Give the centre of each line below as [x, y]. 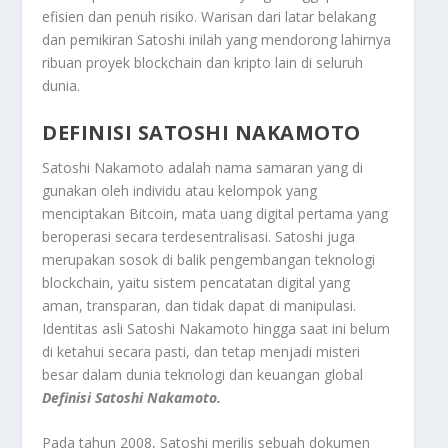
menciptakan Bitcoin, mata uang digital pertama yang [215, 213]
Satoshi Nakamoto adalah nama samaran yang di [203, 167]
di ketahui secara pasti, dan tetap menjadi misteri [201, 351]
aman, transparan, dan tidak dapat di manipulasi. [199, 305]
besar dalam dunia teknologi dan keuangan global [203, 374]
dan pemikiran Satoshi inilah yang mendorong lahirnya [217, 40]
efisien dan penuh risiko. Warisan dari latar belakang [209, 17]
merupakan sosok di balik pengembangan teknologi [209, 259]
